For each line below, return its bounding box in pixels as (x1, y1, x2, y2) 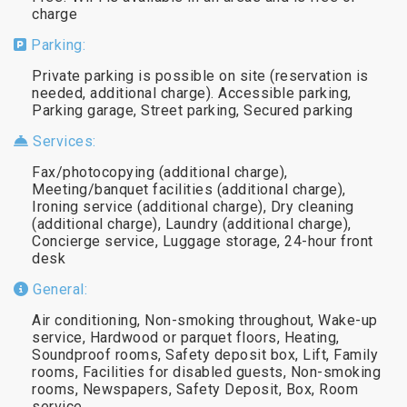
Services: (28, 132, 96, 150)
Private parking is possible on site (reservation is (32, 66, 369, 84)
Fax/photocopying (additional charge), (32, 163, 288, 181)
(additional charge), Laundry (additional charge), (32, 214, 352, 233)
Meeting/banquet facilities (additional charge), (32, 180, 346, 198)
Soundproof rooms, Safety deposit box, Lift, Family (32, 345, 378, 363)
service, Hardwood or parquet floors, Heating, (32, 328, 340, 346)
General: (28, 280, 87, 298)
